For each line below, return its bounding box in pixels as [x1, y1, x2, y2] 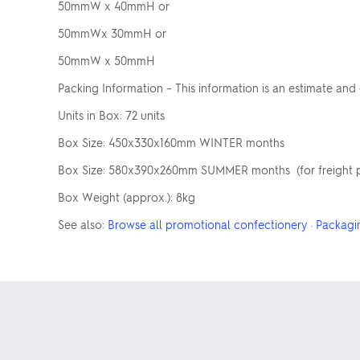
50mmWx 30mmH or [58, 26, 166, 40]
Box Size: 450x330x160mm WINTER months [58, 135, 284, 149]
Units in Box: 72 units [58, 108, 165, 122]
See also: [58, 217, 108, 231]
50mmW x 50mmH [58, 53, 155, 67]
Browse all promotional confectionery [108, 217, 307, 231]
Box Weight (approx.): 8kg [58, 190, 195, 204]
